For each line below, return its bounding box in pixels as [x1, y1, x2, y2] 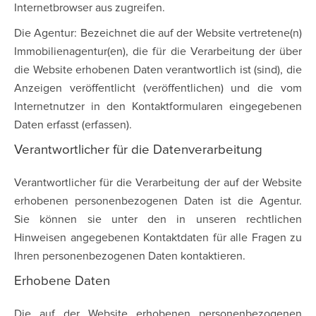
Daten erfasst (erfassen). [14, 119, 132, 130]
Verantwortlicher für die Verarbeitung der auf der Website [14, 177, 302, 188]
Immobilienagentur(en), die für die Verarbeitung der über [14, 46, 302, 57]
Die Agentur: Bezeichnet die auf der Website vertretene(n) [14, 28, 302, 39]
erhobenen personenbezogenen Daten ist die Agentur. [14, 195, 302, 207]
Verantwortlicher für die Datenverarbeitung [14, 143, 262, 157]
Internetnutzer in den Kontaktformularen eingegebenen [14, 101, 302, 112]
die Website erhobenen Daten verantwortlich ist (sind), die [14, 64, 302, 75]
